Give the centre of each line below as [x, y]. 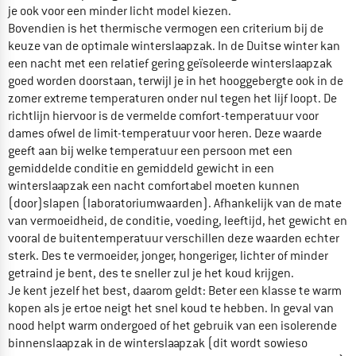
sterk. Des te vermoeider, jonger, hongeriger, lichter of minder [168, 255]
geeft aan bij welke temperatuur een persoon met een [150, 151]
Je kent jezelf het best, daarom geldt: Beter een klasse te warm [175, 290]
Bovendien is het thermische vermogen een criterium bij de [166, 28]
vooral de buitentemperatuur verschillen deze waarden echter [174, 238]
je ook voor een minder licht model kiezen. [120, 11]
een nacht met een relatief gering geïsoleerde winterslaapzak [170, 63]
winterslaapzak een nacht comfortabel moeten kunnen [154, 186]
